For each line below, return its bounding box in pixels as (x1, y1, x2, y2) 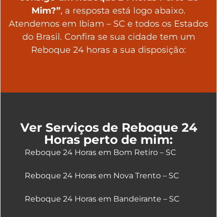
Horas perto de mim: (44, 132, 173, 147)
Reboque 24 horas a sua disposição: (31, 44, 186, 55)
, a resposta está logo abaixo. (61, 5, 186, 16)
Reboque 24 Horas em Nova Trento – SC (24, 171, 179, 181)
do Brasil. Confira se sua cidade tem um (22, 31, 195, 42)
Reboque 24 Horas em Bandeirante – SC (24, 194, 179, 204)
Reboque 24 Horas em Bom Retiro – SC (24, 148, 176, 157)
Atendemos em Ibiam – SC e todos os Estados (9, 18, 208, 29)
